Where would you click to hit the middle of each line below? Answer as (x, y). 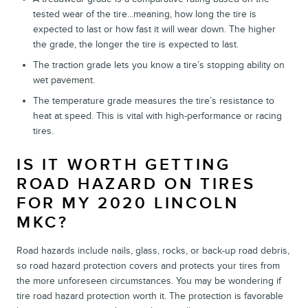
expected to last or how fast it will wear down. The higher (154, 29)
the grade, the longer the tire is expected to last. (136, 44)
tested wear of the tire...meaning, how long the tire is (145, 14)
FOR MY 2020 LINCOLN (128, 203)
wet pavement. (64, 80)
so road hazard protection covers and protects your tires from (148, 265)
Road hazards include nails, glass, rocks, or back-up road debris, (153, 250)
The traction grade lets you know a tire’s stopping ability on (159, 65)
